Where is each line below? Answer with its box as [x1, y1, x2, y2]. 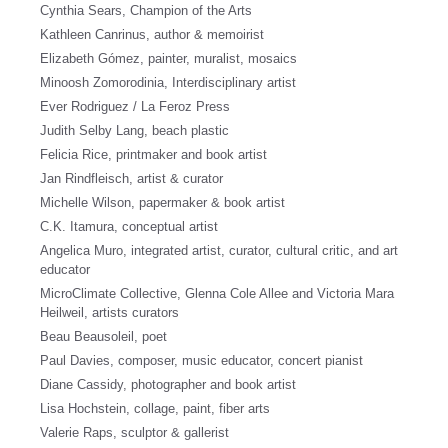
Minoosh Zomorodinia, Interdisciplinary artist [40, 74, 296, 90]
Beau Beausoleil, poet [40, 328, 167, 344]
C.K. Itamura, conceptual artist [40, 218, 218, 234]
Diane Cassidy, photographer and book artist [40, 376, 296, 392]
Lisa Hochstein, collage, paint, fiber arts [40, 400, 270, 416]
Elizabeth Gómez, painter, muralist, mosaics [40, 50, 297, 66]
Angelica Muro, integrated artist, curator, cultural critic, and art [40, 242, 398, 258]
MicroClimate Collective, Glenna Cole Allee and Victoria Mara [40, 285, 394, 301]
